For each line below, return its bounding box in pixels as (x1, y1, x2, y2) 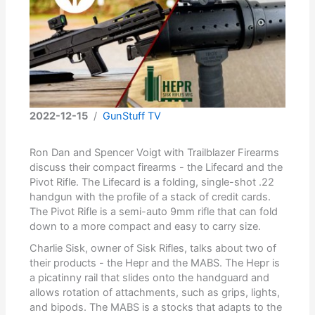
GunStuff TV (103, 109, 162, 122)
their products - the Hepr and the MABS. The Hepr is (30, 256, 281, 269)
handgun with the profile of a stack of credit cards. (30, 190, 271, 203)
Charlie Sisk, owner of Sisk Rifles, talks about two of (30, 241, 277, 255)
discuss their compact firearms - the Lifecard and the (30, 160, 283, 174)
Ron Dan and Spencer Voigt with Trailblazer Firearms (30, 146, 280, 159)
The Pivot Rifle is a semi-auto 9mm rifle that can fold (30, 205, 278, 218)
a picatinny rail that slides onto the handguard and (30, 271, 270, 284)
